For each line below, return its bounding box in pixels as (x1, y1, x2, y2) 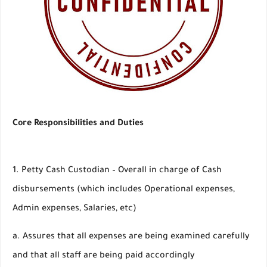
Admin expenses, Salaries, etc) (13, 204, 136, 214)
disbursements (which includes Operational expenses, (13, 185, 235, 195)
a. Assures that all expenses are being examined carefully (13, 232, 250, 242)
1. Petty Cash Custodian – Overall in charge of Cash (13, 166, 222, 176)
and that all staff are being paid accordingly (13, 252, 195, 261)
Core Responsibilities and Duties (13, 119, 144, 129)
